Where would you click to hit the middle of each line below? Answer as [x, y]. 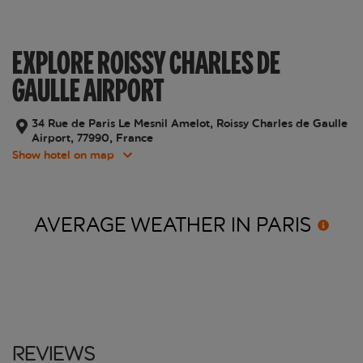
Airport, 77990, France [92, 139]
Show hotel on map [63, 156]
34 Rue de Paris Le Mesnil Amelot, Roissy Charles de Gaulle [190, 124]
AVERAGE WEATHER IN [145, 225]
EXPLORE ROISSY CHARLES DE [146, 63]
